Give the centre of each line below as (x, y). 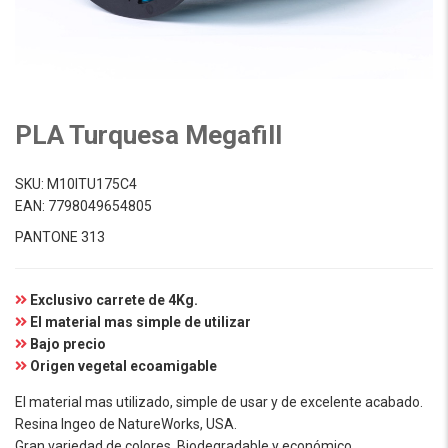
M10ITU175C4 (92, 184)
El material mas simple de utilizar (140, 322)
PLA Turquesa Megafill (148, 135)
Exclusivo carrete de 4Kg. (114, 300)
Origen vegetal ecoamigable (123, 366)
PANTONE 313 (60, 237)
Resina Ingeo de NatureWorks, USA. (126, 424)
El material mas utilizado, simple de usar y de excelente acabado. (219, 402)
